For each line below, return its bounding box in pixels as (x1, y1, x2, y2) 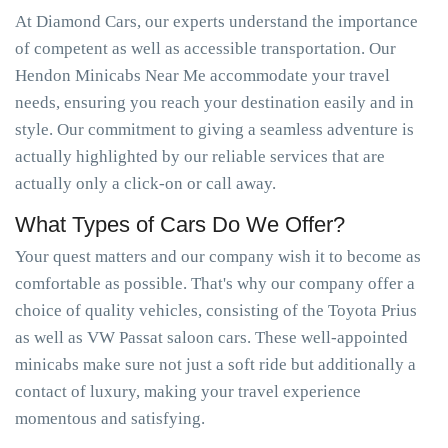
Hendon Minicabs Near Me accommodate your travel (15, 66, 390, 85)
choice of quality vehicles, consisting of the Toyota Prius (15, 301, 417, 320)
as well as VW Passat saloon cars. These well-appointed (15, 328, 408, 347)
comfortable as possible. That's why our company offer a (15, 274, 415, 293)
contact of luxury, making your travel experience (15, 382, 361, 401)
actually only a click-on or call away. (15, 174, 276, 193)
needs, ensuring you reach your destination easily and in (15, 93, 414, 112)
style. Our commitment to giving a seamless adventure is (15, 120, 414, 139)
